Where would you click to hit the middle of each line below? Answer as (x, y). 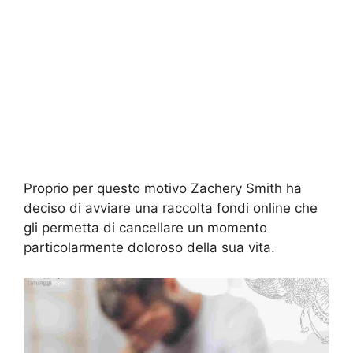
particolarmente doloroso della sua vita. (149, 248)
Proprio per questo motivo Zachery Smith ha (163, 189)
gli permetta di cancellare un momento (145, 228)
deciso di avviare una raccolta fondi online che (171, 208)
